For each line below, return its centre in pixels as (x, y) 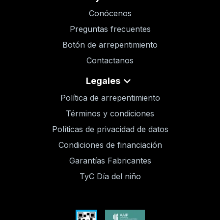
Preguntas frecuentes (110, 29)
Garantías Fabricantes (110, 160)
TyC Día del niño (110, 176)
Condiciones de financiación (110, 145)
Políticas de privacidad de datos (110, 129)
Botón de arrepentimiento (110, 45)
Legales (103, 81)
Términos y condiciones (110, 113)
